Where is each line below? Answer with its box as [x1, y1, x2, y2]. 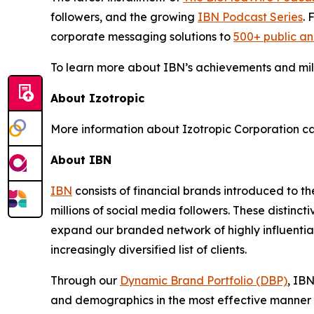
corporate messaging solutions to [50, 29, 233, 44]
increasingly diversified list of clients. [50, 243, 247, 257]
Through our [50, 273, 120, 288]
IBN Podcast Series [198, 10, 303, 25]
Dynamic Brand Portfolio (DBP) [120, 273, 287, 288]
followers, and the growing [50, 10, 198, 25]
